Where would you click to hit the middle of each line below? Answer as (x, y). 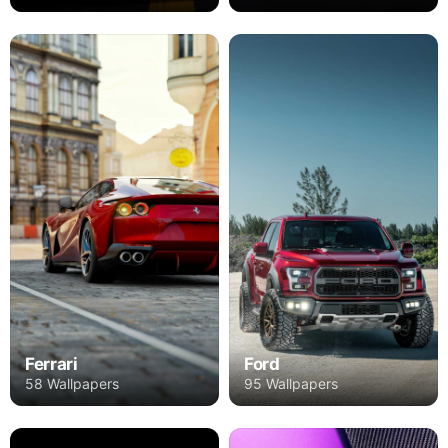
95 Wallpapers (291, 383)
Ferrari (51, 363)
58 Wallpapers (72, 383)
